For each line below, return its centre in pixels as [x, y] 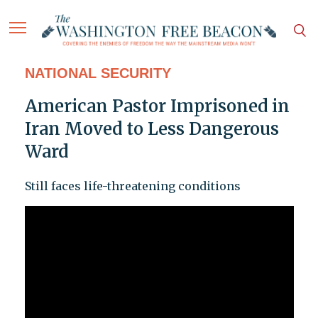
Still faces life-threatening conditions [132, 186]
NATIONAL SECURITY [98, 73]
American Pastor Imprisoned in [157, 106]
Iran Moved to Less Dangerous [152, 129]
